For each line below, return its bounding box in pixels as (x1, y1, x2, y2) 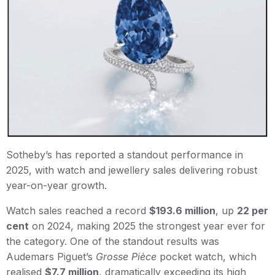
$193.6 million (149, 204, 215, 217)
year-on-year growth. (6, 179, 107, 192)
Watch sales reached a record (6, 204, 149, 217)
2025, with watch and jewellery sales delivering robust (6, 164, 257, 177)
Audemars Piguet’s (6, 250, 96, 263)
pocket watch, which (157, 250, 257, 263)
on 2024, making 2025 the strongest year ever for (29, 220, 265, 233)
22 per (237, 204, 268, 217)
